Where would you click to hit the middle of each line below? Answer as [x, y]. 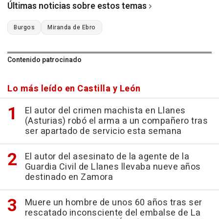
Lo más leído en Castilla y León [74, 88]
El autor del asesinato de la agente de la [107, 156]
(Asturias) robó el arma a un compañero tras [116, 121]
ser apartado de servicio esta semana [103, 131]
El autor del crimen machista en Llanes [105, 110]
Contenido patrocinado [44, 60]
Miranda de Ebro [72, 27]
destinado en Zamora [69, 177]
